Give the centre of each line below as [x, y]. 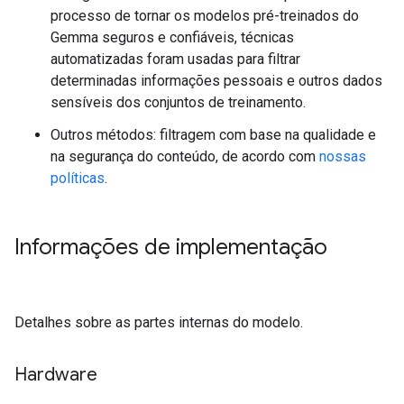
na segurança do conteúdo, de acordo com [185, 156]
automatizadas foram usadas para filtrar [175, 59]
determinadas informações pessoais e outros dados [216, 81]
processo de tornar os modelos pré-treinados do [205, 16]
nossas [343, 156]
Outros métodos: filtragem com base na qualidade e [213, 135]
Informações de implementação [171, 247]
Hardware [56, 375]
